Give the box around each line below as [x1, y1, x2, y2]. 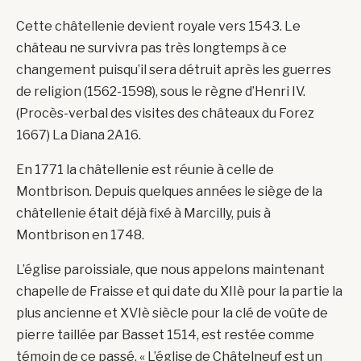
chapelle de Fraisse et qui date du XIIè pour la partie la [16, 284, 342, 300]
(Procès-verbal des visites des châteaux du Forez [16, 106, 314, 122]
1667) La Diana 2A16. [16, 127, 141, 143]
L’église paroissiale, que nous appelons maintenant [16, 262, 325, 278]
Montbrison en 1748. [16, 227, 144, 243]
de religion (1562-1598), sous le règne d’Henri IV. [16, 84, 305, 100]
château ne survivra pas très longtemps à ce [16, 40, 287, 56]
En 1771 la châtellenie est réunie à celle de [16, 162, 274, 178]
